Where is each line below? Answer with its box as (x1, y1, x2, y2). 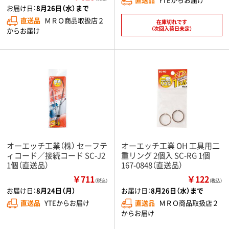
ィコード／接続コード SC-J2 (7, 149, 105, 161)
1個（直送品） (7, 159, 49, 170)
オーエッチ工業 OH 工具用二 (121, 140, 220, 151)
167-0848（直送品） (121, 159, 182, 170)
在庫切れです (156, 17, 187, 26)
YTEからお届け (44, 197, 89, 208)
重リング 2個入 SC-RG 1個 (121, 149, 210, 161)
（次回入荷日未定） (151, 24, 192, 32)
